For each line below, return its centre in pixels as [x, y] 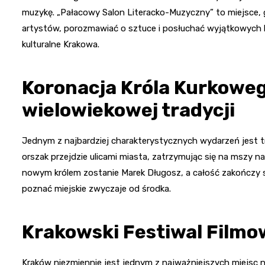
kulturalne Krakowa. [61, 45]
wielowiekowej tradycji [128, 110]
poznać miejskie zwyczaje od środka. [96, 189]
